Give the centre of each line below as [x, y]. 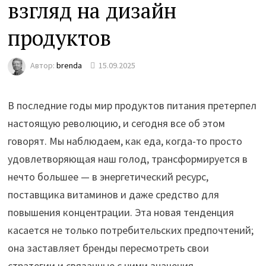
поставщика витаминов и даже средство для [114, 194]
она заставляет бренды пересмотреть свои [109, 248]
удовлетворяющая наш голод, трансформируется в [128, 159]
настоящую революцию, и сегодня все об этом [117, 123]
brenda [69, 66]
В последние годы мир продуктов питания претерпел [132, 105]
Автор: [44, 66]
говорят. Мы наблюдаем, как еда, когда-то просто [125, 141]
